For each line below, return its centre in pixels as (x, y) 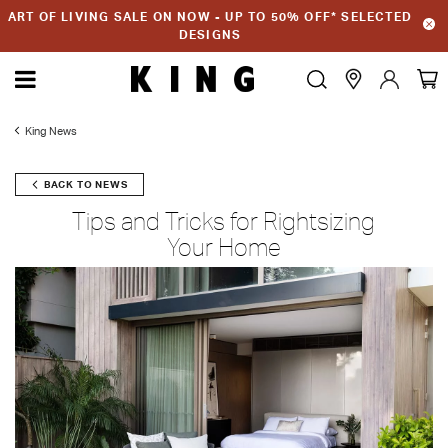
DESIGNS (210, 34)
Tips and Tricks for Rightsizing (224, 222)
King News (51, 131)
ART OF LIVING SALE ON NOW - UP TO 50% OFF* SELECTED (210, 16)
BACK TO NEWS (85, 184)
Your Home (223, 248)
